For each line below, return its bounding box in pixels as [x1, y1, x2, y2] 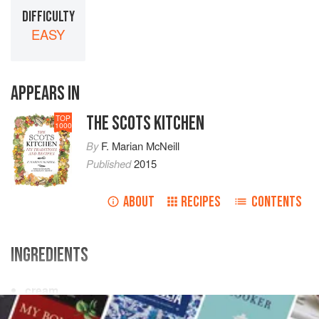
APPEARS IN [11, 82, 80, 106]
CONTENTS [251, 193, 302, 211]
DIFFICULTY [21, 7, 75, 26]
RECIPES [181, 193, 221, 211]
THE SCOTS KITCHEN [86, 112, 205, 136]
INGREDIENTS [11, 244, 88, 268]
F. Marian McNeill [101, 138, 180, 154]
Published [86, 156, 135, 172]
